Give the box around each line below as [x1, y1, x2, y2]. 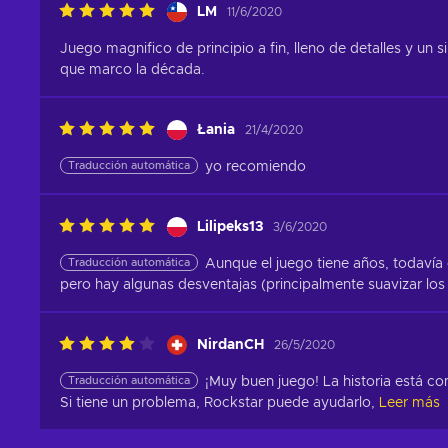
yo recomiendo [205, 160, 306, 175]
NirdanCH [197, 337, 264, 352]
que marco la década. [60, 63, 205, 78]
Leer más [379, 396, 440, 411]
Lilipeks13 [197, 219, 263, 234]
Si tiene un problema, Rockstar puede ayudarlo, [60, 396, 375, 411]
